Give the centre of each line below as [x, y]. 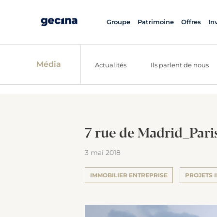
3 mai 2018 [103, 153]
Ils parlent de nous [180, 65]
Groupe [118, 22]
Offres [191, 22]
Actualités [111, 65]
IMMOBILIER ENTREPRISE [129, 175]
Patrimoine [155, 22]
